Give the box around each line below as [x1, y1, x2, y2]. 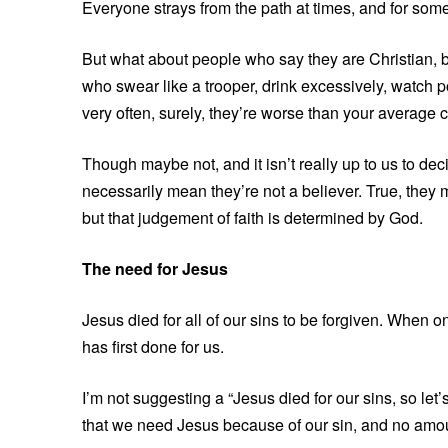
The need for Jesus [82, 256, 228, 280]
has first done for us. [82, 334, 224, 358]
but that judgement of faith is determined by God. [82, 205, 423, 229]
